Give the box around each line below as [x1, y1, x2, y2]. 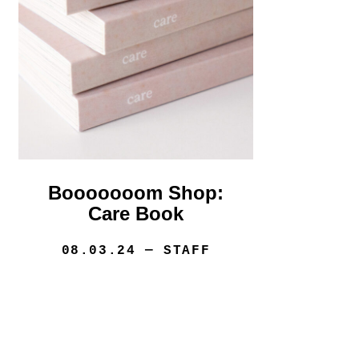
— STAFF [135, 244, 211, 259]
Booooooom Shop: [47, 182, 224, 204]
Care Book [87, 203, 184, 225]
